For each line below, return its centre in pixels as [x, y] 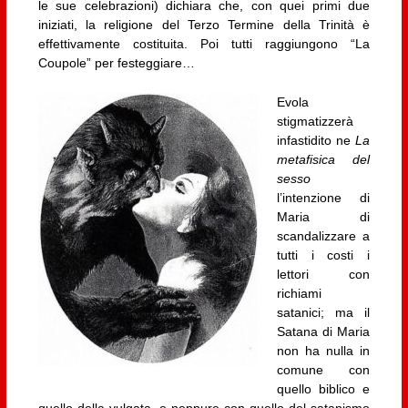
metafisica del [323, 159]
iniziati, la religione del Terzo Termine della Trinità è [204, 24]
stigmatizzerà [315, 121]
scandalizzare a [323, 235]
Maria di [323, 216]
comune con [323, 369]
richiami [299, 293]
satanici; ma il [323, 312]
